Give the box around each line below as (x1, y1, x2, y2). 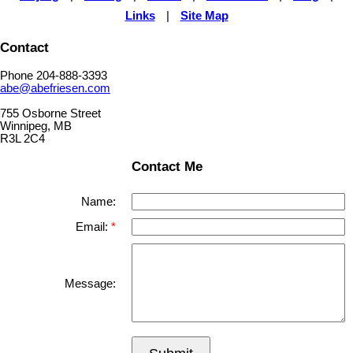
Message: (65, 277, 116, 290)
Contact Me (131, 158, 203, 175)
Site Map (180, 9, 229, 22)
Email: (76, 220, 111, 233)
